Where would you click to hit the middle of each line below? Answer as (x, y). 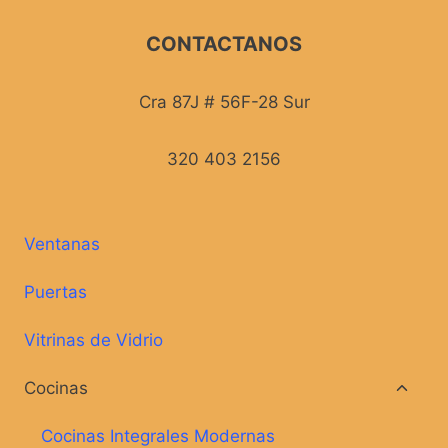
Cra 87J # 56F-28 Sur (224, 102)
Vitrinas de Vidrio (93, 339)
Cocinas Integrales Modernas (158, 435)
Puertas (55, 291)
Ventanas (62, 243)
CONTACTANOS (224, 44)
